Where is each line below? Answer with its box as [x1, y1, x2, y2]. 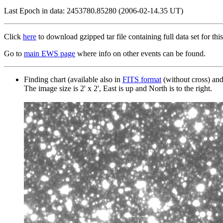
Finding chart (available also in [24, 75, 122, 84]
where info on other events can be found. [75, 49, 206, 58]
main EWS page [24, 49, 75, 58]
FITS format [122, 75, 161, 84]
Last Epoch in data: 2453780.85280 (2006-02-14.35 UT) [4, 6, 183, 15]
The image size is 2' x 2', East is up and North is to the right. [24, 84, 212, 93]
